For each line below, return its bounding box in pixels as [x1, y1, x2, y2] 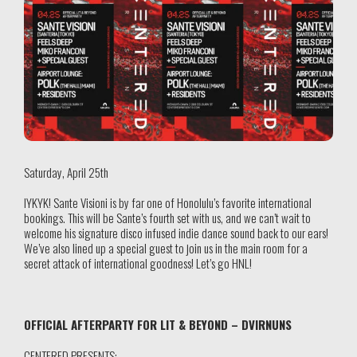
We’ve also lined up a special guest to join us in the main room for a [24, 239, 308, 257]
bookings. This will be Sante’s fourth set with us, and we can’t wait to [24, 209, 311, 227]
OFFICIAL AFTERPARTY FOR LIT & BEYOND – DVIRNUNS [24, 316, 292, 334]
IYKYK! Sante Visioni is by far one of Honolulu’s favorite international [24, 194, 312, 212]
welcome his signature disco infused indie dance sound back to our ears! [24, 224, 328, 242]
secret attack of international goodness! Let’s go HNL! [24, 254, 252, 273]
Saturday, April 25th [24, 163, 108, 181]
